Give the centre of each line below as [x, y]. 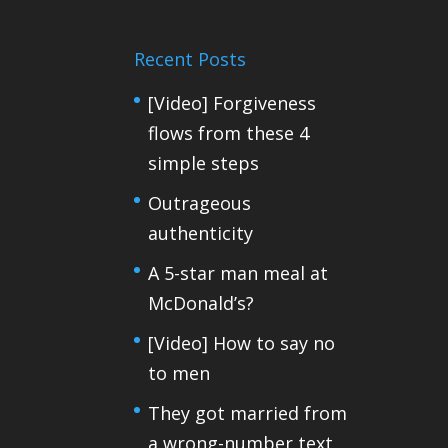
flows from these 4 [229, 132]
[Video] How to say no [242, 342]
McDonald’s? [201, 302]
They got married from [248, 412]
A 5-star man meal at [238, 272]
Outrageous [200, 202]
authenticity [201, 232]
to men [179, 372]
